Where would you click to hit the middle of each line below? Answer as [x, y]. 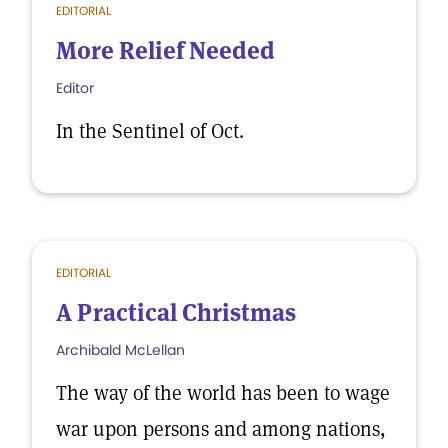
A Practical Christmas [176, 312]
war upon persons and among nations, [221, 429]
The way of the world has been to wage [223, 393]
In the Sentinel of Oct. [150, 131]
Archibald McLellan [120, 350]
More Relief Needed [165, 50]
